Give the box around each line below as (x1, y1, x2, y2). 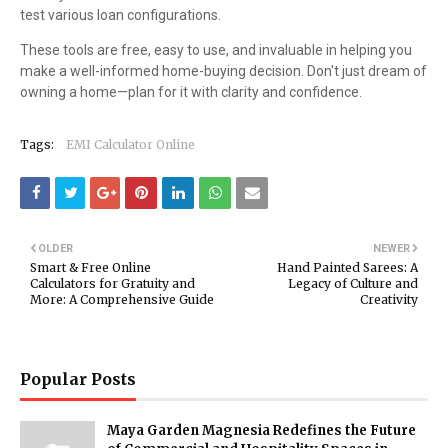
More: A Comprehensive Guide (30, 292, 214, 307)
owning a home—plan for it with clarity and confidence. (20, 84, 362, 100)
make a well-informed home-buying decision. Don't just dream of (20, 63, 427, 79)
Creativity (360, 292, 418, 307)
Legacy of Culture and (288, 276, 418, 291)
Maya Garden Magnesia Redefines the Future (107, 422, 416, 439)
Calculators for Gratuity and (30, 276, 195, 291)
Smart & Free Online (30, 260, 151, 275)
